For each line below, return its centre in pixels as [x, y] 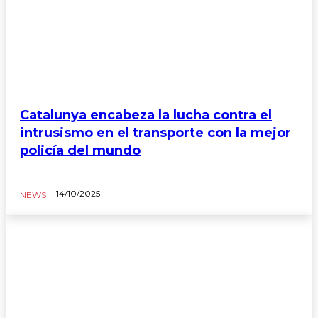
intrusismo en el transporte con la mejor [155, 132]
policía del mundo [80, 150]
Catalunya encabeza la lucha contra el [146, 115]
